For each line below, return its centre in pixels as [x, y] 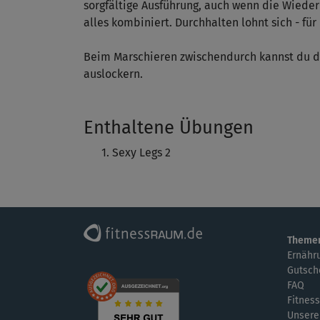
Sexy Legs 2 [141, 153]
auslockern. [113, 74]
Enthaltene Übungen [169, 128]
